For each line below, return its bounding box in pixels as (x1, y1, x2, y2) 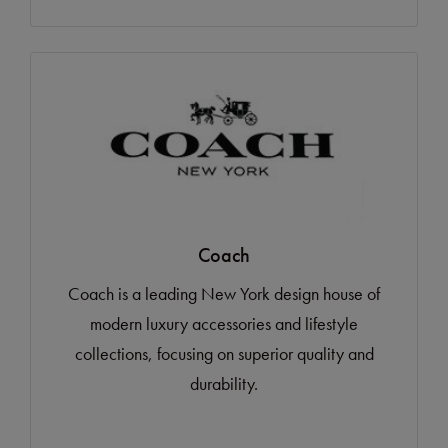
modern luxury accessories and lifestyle (90, 312, 358, 336)
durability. (190, 372, 258, 396)
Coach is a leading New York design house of (68, 282, 380, 306)
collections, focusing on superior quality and (74, 342, 374, 366)
